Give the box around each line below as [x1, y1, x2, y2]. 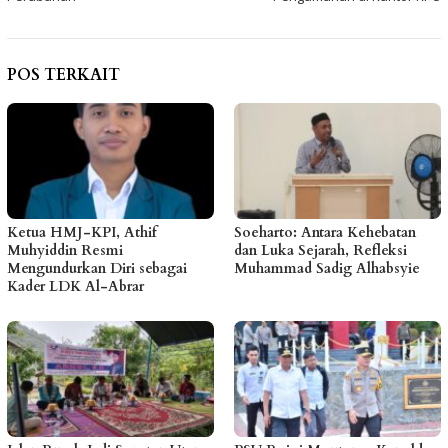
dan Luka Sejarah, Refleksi [234, 240, 407, 260]
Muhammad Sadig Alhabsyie [234, 258, 420, 278]
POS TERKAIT [7, 64, 120, 87]
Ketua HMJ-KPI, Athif [7, 222, 157, 242]
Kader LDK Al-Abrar [7, 276, 144, 296]
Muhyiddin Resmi [7, 240, 123, 260]
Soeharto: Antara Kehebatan [234, 222, 416, 242]
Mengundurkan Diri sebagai [7, 258, 187, 278]
